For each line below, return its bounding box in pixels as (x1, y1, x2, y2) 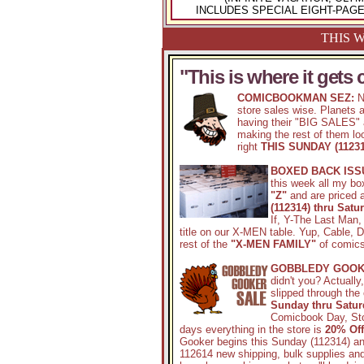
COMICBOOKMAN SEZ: (237, 92, 357, 104)
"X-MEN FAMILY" (231, 238, 316, 250)
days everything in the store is (180, 323, 325, 336)
